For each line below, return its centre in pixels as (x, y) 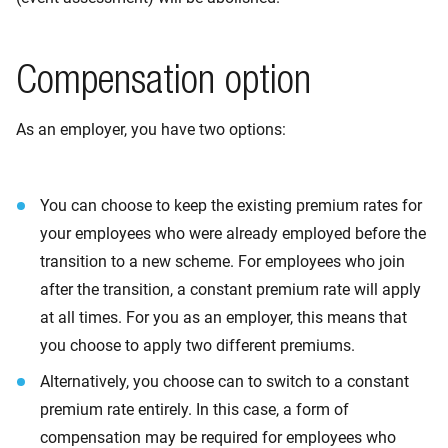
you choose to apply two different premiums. (197, 345)
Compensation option (163, 84)
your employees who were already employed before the (233, 233)
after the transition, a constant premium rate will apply (230, 289)
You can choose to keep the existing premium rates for (231, 205)
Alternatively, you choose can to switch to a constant (224, 381)
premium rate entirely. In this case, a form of (194, 409)
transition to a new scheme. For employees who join (222, 261)
